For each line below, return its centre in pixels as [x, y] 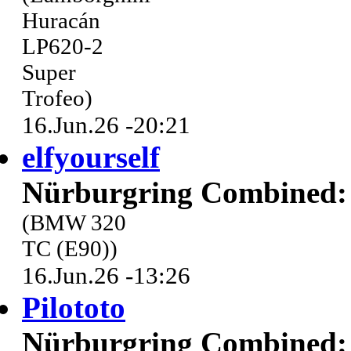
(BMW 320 [74, 223]
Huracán [61, 21]
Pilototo [74, 308]
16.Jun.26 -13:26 [106, 276]
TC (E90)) [70, 249]
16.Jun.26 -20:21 [106, 125]
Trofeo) [57, 98]
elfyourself [91, 157]
